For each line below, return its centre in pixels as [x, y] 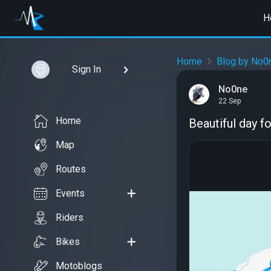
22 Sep [230, 101]
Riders [70, 217]
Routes [71, 169]
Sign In [86, 69]
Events [70, 193]
